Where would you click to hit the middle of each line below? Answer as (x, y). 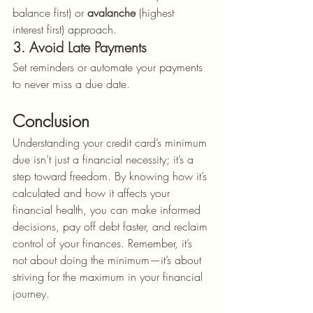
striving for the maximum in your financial (109, 277)
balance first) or (50, 13)
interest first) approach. (65, 29)
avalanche (111, 13)
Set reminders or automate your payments (109, 67)
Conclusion (51, 121)
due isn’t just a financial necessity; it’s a (105, 159)
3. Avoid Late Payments (80, 47)
